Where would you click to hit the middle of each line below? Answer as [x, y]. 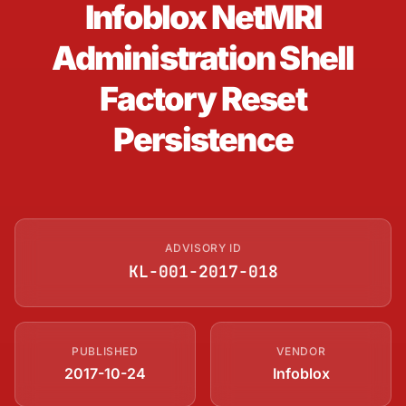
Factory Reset [203, 98]
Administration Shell [203, 58]
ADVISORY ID [203, 247]
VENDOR [301, 351]
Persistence [203, 139]
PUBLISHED [105, 351]
